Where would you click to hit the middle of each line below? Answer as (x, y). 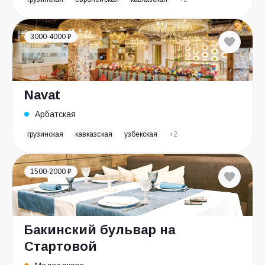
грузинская (46, 134)
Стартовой (61, 246)
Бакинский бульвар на (100, 230)
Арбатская (55, 114)
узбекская (140, 134)
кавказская (94, 134)
